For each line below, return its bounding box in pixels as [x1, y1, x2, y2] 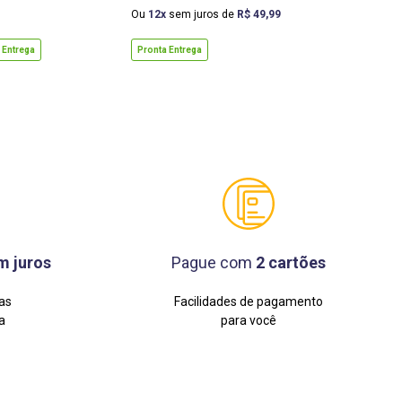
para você [221, 313, 276, 328]
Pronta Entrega [137, 45, 202, 56]
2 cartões [256, 253, 326, 273]
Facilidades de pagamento [174, 294, 323, 310]
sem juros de [166, 8, 237, 22]
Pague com [171, 253, 256, 273]
